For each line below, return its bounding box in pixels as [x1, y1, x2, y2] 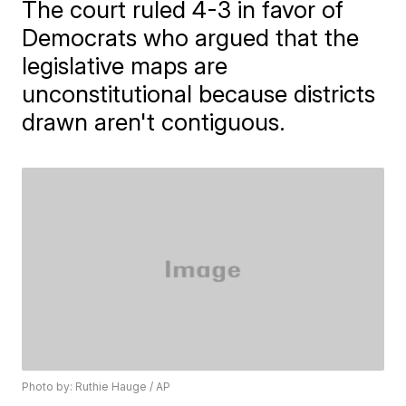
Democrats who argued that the [22, 24, 360, 52]
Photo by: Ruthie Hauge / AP [22, 380, 171, 394]
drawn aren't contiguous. [22, 108, 286, 136]
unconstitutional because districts [22, 80, 376, 108]
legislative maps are [22, 52, 228, 80]
